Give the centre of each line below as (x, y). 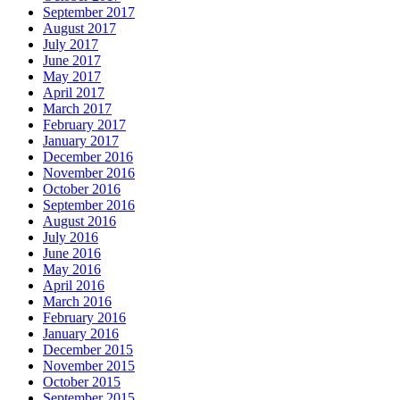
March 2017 (77, 108)
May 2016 (72, 269)
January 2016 (81, 333)
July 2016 (71, 237)
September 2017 (89, 12)
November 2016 (89, 172)
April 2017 (74, 92)
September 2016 (89, 204)
